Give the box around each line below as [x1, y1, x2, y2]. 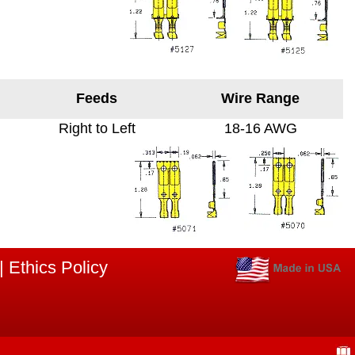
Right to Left [58, 120, 136, 136]
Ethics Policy [3, 258, 113, 277]
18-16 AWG [223, 120, 297, 136]
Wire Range [221, 90, 300, 106]
